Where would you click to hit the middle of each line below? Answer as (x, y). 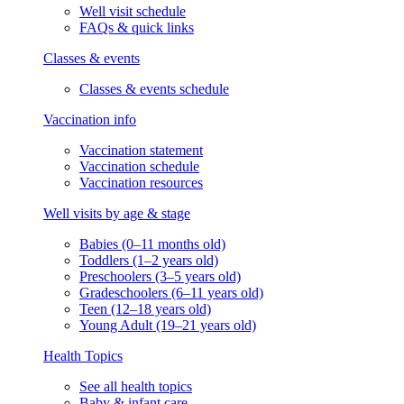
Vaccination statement (141, 151)
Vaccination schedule (139, 167)
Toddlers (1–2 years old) (149, 261)
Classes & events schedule (154, 89)
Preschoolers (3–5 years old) (160, 277)
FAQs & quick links (137, 28)
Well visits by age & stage (117, 214)
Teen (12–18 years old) (145, 309)
